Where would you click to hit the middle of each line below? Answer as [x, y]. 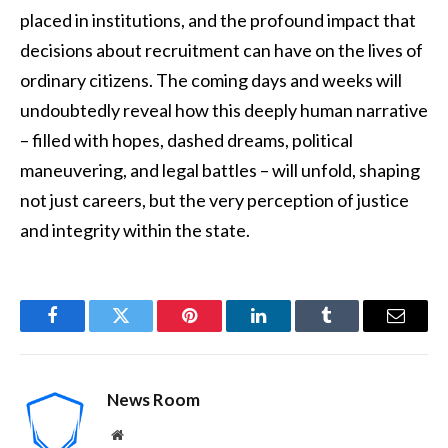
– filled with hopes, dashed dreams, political [186, 139]
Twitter [145, 330]
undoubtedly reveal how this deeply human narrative [224, 109]
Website [144, 433]
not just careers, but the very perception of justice [214, 199]
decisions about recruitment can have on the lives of [221, 49]
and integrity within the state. [135, 229]
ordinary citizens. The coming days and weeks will [211, 79]
